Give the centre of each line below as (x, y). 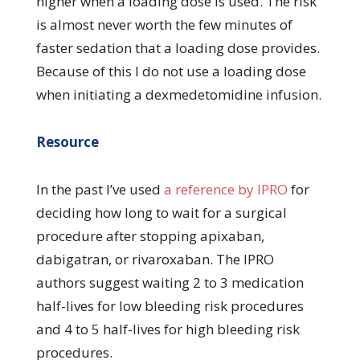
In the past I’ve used (100, 189)
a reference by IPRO (225, 189)
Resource (67, 141)
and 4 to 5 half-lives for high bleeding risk (168, 329)
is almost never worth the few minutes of (164, 24)
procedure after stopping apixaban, (150, 235)
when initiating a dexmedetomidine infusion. (178, 94)
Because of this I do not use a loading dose (171, 71)
